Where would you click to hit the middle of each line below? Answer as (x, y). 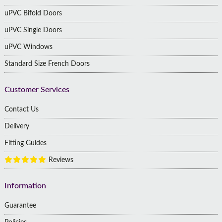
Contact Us (21, 110)
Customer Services (37, 90)
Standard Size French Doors (47, 64)
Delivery (17, 127)
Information (25, 186)
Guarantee (20, 206)
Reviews (60, 160)
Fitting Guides (25, 143)
